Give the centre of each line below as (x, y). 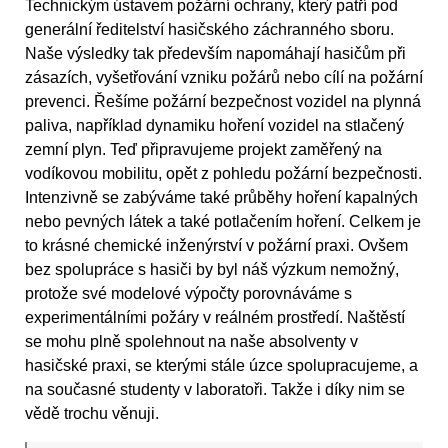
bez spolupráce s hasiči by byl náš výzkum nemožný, (212, 270)
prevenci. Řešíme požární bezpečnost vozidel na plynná (223, 102)
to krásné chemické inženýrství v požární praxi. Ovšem (216, 246)
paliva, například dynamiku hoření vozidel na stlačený (214, 126)
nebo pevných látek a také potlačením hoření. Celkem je (223, 222)
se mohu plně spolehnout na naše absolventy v (191, 342)
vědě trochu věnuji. (92, 414)
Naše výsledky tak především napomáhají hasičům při (215, 54)
